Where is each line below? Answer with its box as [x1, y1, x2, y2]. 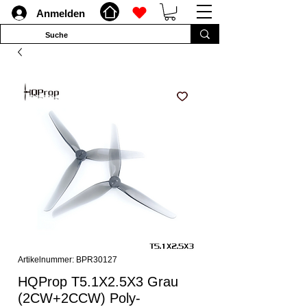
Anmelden [36, 7, 85, 19]
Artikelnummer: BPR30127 [18, 255, 117, 265]
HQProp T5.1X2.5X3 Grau [18, 274, 178, 290]
